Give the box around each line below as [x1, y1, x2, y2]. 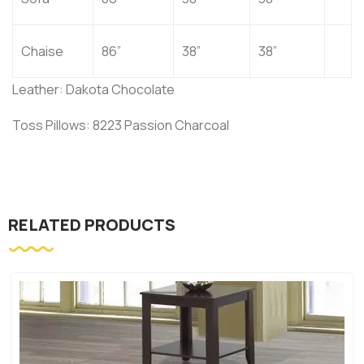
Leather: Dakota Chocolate [12, 80, 175, 98]
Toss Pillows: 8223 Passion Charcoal [12, 115, 229, 134]
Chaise [21, 41, 63, 60]
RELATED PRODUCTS [8, 213, 175, 236]
